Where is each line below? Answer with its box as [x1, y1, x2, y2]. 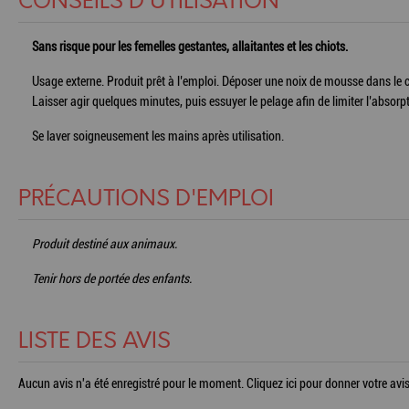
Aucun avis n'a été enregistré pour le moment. [18, 375, 246, 391]
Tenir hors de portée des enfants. [32, 270, 192, 286]
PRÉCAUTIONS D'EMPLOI [18, 185, 274, 212]
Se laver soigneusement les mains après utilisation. [32, 128, 284, 143]
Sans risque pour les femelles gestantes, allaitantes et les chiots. [32, 38, 348, 54]
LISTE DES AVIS [18, 328, 171, 354]
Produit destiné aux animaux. [32, 236, 177, 251]
